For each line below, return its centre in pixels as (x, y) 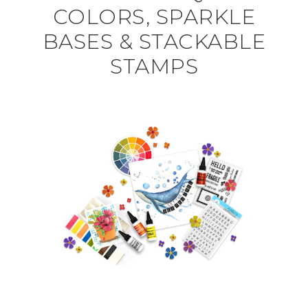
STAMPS (154, 66)
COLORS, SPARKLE (154, 17)
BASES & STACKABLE (154, 42)
